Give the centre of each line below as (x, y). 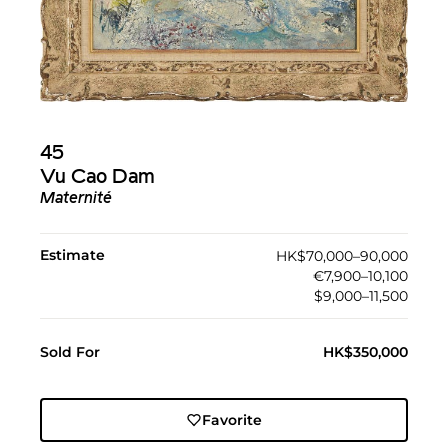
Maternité (76, 199)
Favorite (231, 420)
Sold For (70, 352)
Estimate (72, 255)
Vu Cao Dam (97, 178)
